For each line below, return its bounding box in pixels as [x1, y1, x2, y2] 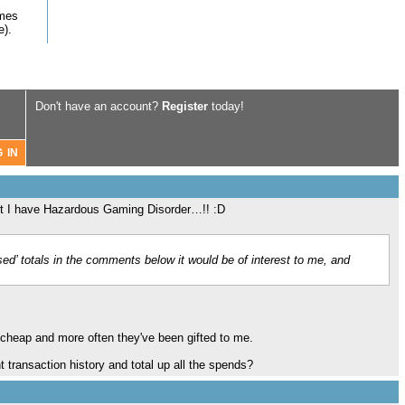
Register [162, 99, 208, 113]
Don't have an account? [35, 99, 162, 113]
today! [208, 99, 244, 113]
